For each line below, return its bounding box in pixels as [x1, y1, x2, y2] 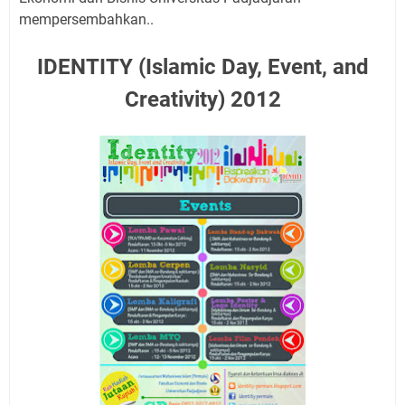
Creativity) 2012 [124, 87, 281, 112]
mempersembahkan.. [19, 11, 154, 28]
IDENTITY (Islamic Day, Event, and [36, 54, 369, 80]
